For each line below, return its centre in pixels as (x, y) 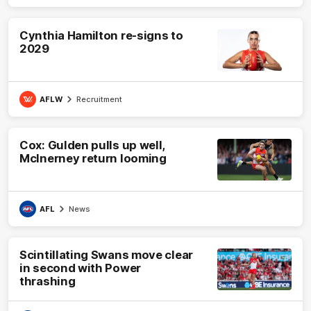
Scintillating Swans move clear (106, 255)
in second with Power (80, 268)
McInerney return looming (93, 159)
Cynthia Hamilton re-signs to (101, 36)
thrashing (48, 281)
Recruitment (99, 100)
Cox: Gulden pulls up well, (93, 145)
